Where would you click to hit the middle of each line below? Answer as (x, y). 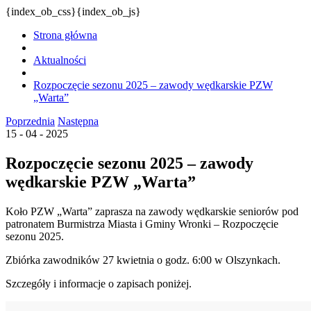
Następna (78, 121)
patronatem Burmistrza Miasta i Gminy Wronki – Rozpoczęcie (142, 224)
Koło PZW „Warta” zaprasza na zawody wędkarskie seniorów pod (152, 211)
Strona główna (65, 35)
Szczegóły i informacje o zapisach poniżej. (100, 283)
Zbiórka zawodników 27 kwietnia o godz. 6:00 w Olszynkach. (143, 260)
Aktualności (60, 60)
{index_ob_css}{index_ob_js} (73, 11)
